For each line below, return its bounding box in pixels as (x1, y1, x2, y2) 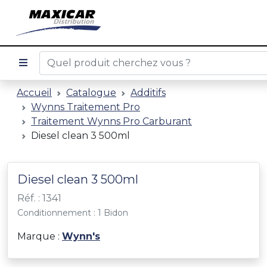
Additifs (131, 87, 166, 98)
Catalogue (66, 87, 116, 98)
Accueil (17, 87, 52, 98)
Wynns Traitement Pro (31, 101, 140, 113)
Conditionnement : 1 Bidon (17, 207, 128, 218)
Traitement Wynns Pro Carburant (31, 116, 192, 127)
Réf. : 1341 (17, 193, 61, 204)
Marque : (17, 231, 62, 242)
